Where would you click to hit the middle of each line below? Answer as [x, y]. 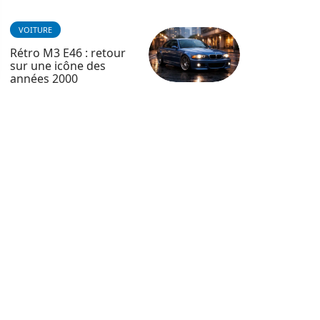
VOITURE [35, 30]
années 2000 [44, 79]
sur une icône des [58, 66]
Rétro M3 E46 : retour [68, 53]
